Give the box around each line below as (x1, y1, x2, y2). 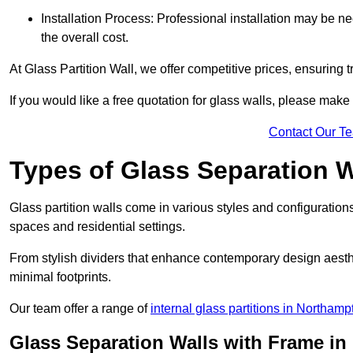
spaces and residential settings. (9, 219, 185, 233)
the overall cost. (41, 30, 128, 44)
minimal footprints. (9, 269, 111, 284)
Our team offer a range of (9, 301, 150, 315)
